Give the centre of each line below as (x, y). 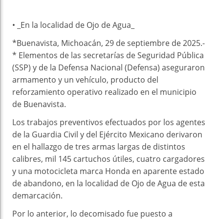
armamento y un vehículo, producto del (85, 79)
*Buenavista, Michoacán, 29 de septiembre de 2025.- (109, 43)
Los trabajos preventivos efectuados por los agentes (109, 122)
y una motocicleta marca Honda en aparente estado (108, 171)
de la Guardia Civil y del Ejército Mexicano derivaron (107, 134)
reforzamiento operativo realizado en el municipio (104, 92)
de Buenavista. (39, 104)
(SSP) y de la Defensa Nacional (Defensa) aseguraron (109, 67)
